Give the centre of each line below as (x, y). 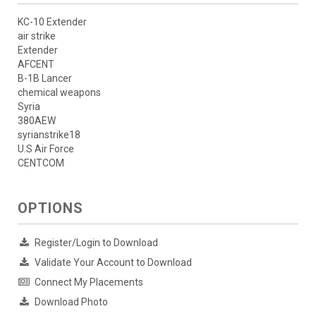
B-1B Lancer (45, 78)
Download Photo (71, 302)
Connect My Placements (89, 282)
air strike (37, 36)
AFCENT (36, 64)
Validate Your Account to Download (113, 262)
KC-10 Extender (52, 22)
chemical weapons (59, 92)
